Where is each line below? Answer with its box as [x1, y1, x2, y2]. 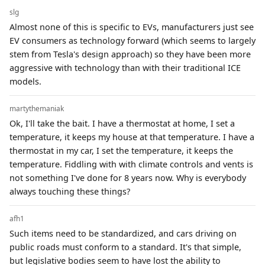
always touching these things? [9, 185, 130, 197]
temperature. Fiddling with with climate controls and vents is [9, 158, 253, 170]
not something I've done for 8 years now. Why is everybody [9, 172, 246, 183]
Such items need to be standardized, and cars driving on [9, 227, 237, 239]
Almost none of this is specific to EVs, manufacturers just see [9, 21, 254, 33]
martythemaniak [9, 103, 64, 114]
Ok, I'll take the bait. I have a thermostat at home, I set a [9, 117, 235, 129]
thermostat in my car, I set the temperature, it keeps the [9, 144, 233, 156]
